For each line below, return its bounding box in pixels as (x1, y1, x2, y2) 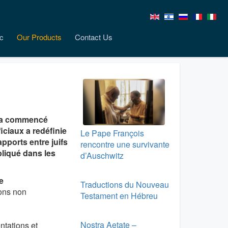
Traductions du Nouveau (80, 178, 169, 190)
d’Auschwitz (80, 149, 124, 161)
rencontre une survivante (80, 138, 169, 150)
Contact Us (75, 32, 112, 42)
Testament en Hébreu (80, 189, 158, 202)
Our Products (17, 32, 62, 42)
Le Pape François (80, 127, 144, 139)
